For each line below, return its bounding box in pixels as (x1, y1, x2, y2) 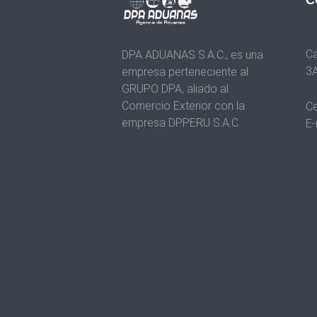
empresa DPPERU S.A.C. (122, 116, 241, 130)
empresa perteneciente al (122, 65, 248, 79)
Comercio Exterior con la (122, 99, 245, 113)
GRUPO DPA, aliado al (122, 82, 229, 96)
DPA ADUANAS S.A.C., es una (122, 48, 263, 62)
